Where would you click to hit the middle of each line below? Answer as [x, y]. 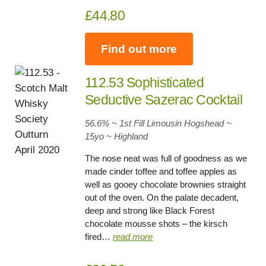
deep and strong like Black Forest [150, 211]
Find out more [139, 49]
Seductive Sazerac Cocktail [164, 100]
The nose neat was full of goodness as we [166, 159]
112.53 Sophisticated [145, 83]
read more [133, 237]
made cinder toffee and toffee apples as [161, 172]
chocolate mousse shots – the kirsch [156, 224]
